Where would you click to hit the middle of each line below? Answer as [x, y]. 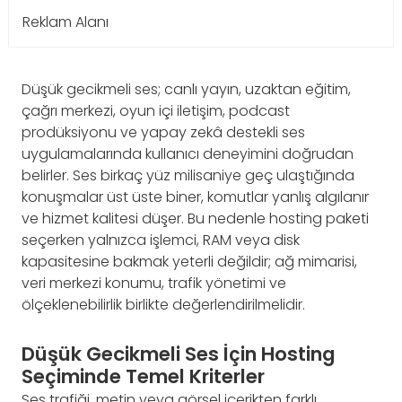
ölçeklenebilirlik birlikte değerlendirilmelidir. [163, 305]
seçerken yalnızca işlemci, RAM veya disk [161, 240]
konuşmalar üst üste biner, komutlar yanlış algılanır [195, 197]
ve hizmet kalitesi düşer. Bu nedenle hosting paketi [195, 218]
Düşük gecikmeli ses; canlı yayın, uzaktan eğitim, [186, 89]
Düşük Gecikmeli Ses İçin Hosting [179, 354]
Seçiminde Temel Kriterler [143, 376]
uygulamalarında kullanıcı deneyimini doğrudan [188, 154]
